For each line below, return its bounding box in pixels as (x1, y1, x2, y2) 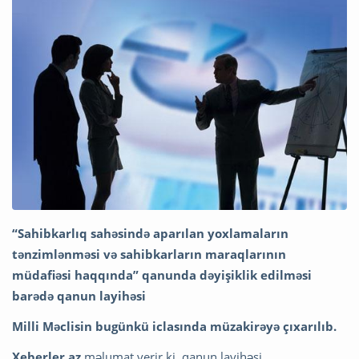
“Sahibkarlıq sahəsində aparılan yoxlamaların (12, 225, 288, 242)
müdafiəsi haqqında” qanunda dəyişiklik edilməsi (12, 267, 312, 284)
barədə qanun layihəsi (12, 288, 146, 305)
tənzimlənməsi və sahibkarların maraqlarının (12, 246, 286, 263)
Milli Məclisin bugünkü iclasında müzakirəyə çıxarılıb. (12, 318, 337, 335)
